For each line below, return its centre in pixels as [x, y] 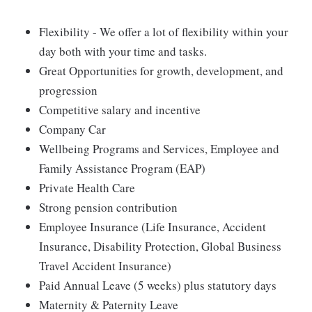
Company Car [72, 130]
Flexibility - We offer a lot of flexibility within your [164, 32]
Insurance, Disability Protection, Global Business [160, 247]
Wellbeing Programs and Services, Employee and [159, 149]
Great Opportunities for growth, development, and [161, 71]
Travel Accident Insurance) [105, 266]
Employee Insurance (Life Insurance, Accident [153, 227]
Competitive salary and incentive [120, 110]
